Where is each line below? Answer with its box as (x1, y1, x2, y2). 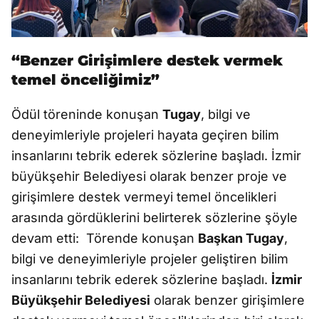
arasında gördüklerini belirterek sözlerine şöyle (11, 209, 298, 225)
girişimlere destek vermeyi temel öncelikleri (11, 189, 276, 204)
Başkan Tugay (198, 230, 284, 246)
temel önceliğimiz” (11, 70, 159, 88)
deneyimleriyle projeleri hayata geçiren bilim (11, 127, 279, 142)
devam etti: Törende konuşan (11, 230, 198, 246)
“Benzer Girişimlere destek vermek (11, 51, 283, 69)
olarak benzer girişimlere (150, 292, 305, 308)
